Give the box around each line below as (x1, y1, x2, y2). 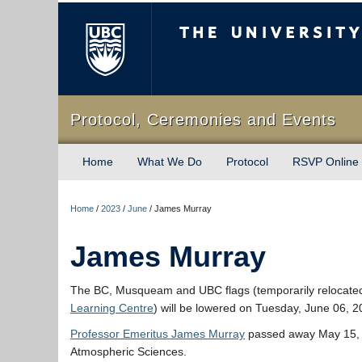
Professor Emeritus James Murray (70, 327, 245, 340)
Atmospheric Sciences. (70, 345, 187, 358)
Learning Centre (70, 301, 154, 314)
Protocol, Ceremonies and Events (70, 111, 336, 128)
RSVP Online (293, 155, 359, 168)
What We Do (137, 155, 202, 168)
